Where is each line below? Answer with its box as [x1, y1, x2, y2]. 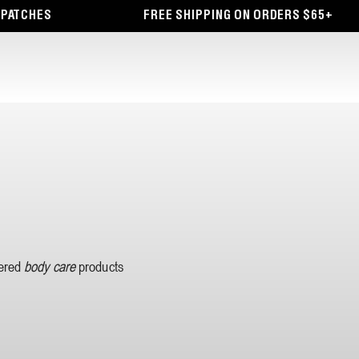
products [75, 258, 123, 275]
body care [24, 258, 75, 275]
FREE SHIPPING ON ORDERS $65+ [132, 10, 323, 22]
